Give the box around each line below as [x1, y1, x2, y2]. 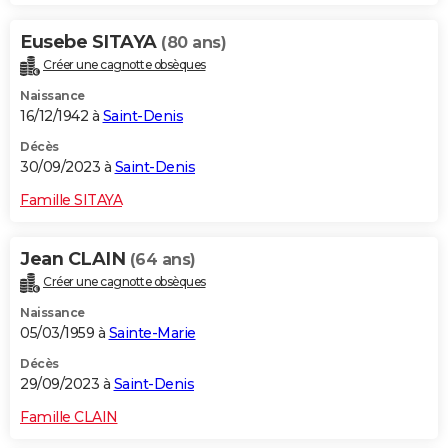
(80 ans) [161, 33, 226, 53]
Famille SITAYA [20, 191, 122, 210]
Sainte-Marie [108, 324, 196, 343]
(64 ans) [129, 250, 196, 270]
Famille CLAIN [20, 408, 118, 427]
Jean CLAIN [20, 248, 130, 271]
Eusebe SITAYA [20, 31, 161, 54]
